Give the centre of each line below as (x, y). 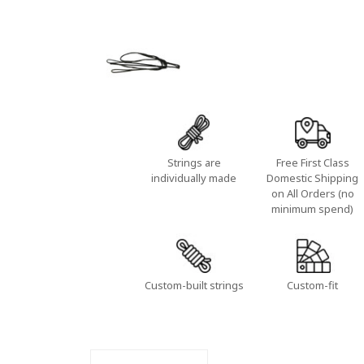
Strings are (194, 163)
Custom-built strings (194, 285)
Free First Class (312, 163)
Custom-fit (313, 285)
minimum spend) (313, 209)
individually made (194, 178)
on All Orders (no (312, 194)
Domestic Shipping (313, 178)
